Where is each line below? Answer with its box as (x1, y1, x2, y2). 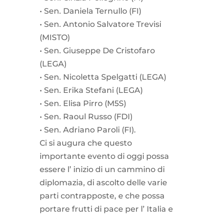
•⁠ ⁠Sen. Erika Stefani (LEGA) (39, 85, 143, 95)
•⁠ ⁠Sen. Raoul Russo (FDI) (39, 111, 132, 121)
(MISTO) (39, 32, 70, 42)
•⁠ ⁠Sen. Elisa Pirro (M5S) (39, 98, 126, 108)
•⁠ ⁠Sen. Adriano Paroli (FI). (39, 125, 136, 134)
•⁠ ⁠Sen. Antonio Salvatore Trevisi (39, 19, 161, 29)
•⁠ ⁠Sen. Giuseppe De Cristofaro (39, 45, 155, 55)
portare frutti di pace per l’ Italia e (39, 204, 173, 214)
